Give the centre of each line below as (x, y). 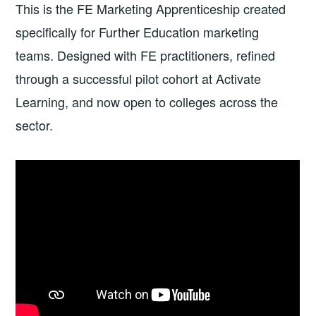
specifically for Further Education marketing (138, 32)
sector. (35, 125)
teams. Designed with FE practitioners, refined (146, 55)
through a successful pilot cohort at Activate (139, 79)
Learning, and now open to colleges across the (147, 102)
